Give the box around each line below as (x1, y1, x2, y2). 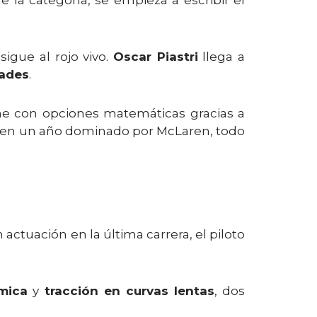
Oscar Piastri (113, 50, 198, 64)
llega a (197, 50, 246, 64)
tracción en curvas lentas (44, 284, 214, 298)
